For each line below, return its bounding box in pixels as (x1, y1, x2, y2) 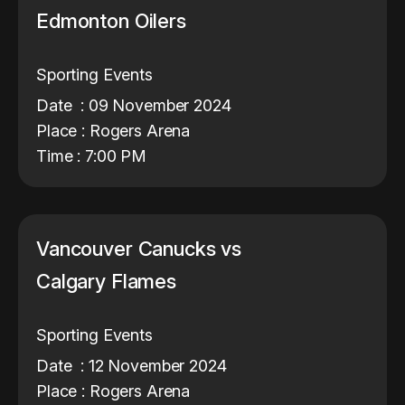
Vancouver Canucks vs (36, 237, 242, 260)
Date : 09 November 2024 (36, 96, 231, 115)
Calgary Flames (36, 269, 182, 293)
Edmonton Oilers (36, 9, 186, 33)
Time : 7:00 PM (36, 146, 146, 165)
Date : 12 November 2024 (36, 356, 227, 375)
